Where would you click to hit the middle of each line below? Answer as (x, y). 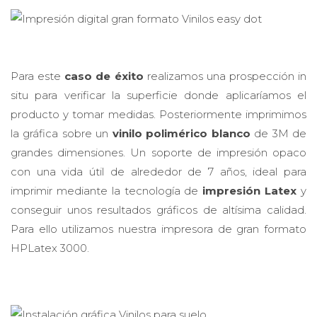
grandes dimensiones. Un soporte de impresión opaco (158, 152)
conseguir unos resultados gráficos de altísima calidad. (158, 209)
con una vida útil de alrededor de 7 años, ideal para (158, 171)
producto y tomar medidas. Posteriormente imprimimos (158, 114)
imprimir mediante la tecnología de (107, 190)
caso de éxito (104, 76)
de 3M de (278, 133)
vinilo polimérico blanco (181, 133)
